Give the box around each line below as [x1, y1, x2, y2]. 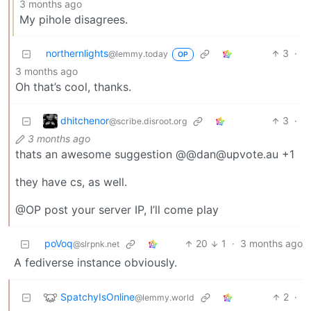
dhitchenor [60, 114, 109, 126]
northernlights [46, 47, 108, 60]
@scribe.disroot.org [109, 115, 187, 126]
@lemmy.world [135, 292, 194, 303]
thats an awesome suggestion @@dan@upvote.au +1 [15, 147, 294, 162]
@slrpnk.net [73, 239, 119, 250]
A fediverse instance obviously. [14, 255, 177, 270]
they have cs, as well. [15, 175, 127, 190]
